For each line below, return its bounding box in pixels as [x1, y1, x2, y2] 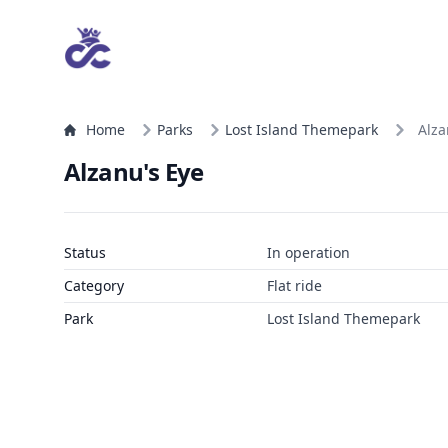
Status [64, 243, 106, 262]
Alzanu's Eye [64, 155, 204, 188]
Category [64, 276, 124, 295]
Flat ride [266, 276, 322, 295]
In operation [266, 243, 350, 262]
